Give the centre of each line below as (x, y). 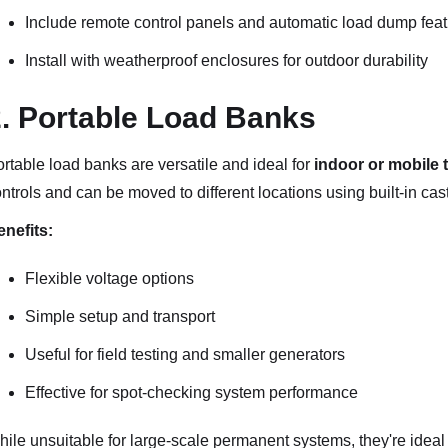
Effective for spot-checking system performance (191, 392)
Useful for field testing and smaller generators (184, 354)
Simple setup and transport (119, 316)
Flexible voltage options (109, 278)
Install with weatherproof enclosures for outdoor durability (226, 60)
